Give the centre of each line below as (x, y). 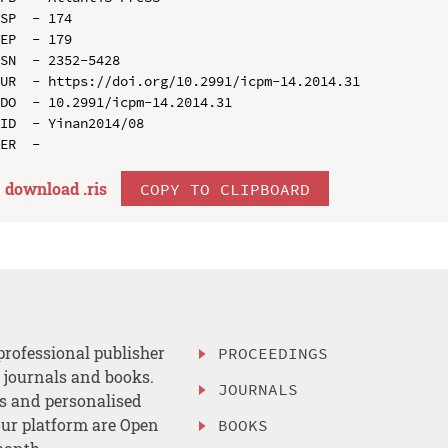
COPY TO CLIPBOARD (224, 188)
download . (45, 188)
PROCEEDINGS (273, 353)
